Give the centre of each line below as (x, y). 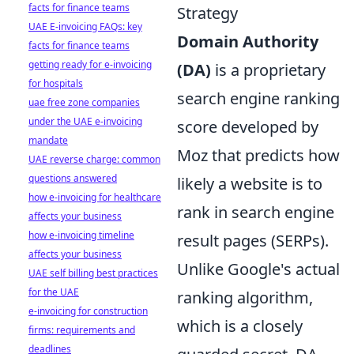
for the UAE (54, 292)
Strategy (207, 13)
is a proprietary (268, 70)
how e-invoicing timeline (81, 235)
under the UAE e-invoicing (85, 121)
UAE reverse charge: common (94, 159)
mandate (48, 140)
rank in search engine (256, 212)
